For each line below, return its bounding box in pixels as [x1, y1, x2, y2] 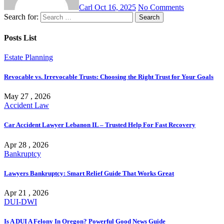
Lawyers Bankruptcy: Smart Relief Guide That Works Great [4, 169, 174, 177]
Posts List [4, 33, 36, 42]
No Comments [138, 3, 184, 12]
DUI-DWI [4, 197, 37, 206]
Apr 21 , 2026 [4, 188, 48, 197]
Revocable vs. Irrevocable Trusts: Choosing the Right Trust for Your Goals [4, 73, 213, 81]
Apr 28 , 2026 [4, 140, 48, 149]
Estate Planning [4, 52, 53, 61]
